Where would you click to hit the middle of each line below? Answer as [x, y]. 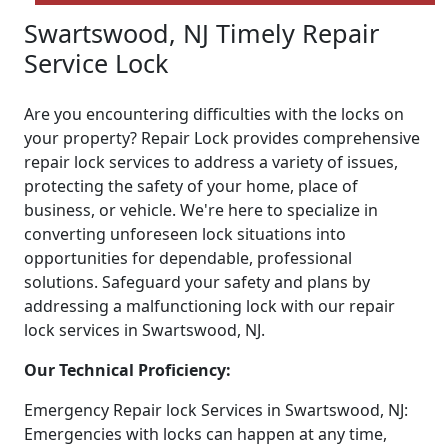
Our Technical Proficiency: [127, 370]
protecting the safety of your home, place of [191, 186]
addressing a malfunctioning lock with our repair [209, 306]
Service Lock [96, 63]
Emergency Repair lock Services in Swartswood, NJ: [216, 410]
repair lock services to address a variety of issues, [211, 162]
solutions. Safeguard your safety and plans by [197, 282]
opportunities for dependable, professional [188, 258]
